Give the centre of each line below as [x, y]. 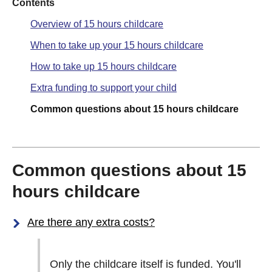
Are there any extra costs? [91, 222]
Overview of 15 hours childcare [97, 24]
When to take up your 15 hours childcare [117, 45]
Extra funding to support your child [104, 88]
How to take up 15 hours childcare [104, 66]
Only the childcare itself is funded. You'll [145, 264]
